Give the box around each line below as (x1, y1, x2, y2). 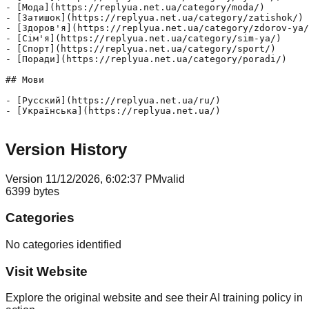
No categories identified (6, 238, 121, 250)
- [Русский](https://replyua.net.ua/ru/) (6, 94, 221, 106)
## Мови (6, 74, 44, 85)
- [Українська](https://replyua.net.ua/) (6, 105, 221, 116)
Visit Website (6, 263, 88, 279)
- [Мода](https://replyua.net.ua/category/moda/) (6, 1, 265, 12)
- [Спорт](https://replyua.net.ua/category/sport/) (6, 43, 276, 54)
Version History (6, 139, 127, 159)
